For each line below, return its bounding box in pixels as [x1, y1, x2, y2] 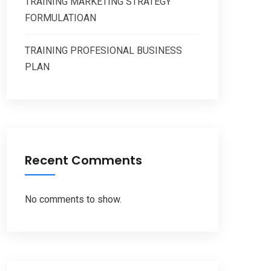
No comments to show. [25, 194, 122, 206]
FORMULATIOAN [25, 12, 96, 24]
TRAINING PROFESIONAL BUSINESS [25, 45, 182, 57]
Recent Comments [25, 152, 142, 169]
